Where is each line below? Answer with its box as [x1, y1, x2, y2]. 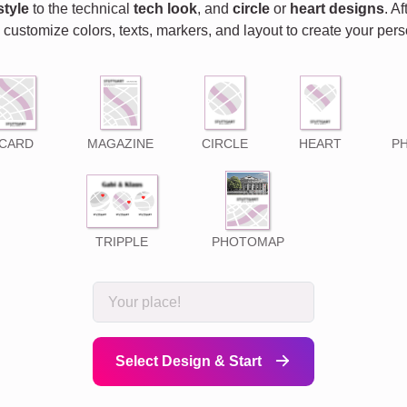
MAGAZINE [87, 136, 154, 151]
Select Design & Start [115, 353, 265, 370]
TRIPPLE [95, 234, 148, 249]
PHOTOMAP [211, 234, 284, 249]
